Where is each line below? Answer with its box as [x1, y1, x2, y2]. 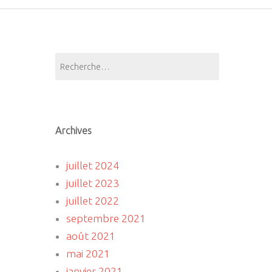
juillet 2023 [66, 177, 119, 189]
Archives [55, 125, 92, 136]
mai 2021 [66, 248, 110, 259]
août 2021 [66, 230, 115, 242]
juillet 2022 [66, 195, 119, 206]
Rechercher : [55, 54, 103, 64]
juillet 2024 [66, 160, 119, 171]
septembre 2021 [66, 212, 146, 224]
